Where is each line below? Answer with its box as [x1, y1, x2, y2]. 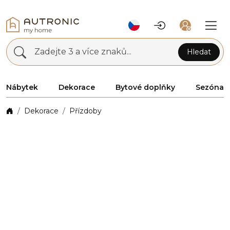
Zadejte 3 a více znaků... [34, 47, 131, 56]
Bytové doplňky [116, 83, 175, 92]
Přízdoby [69, 106, 102, 116]
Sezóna [196, 83, 224, 92]
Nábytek [6, 83, 38, 92]
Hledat [187, 47, 211, 56]
